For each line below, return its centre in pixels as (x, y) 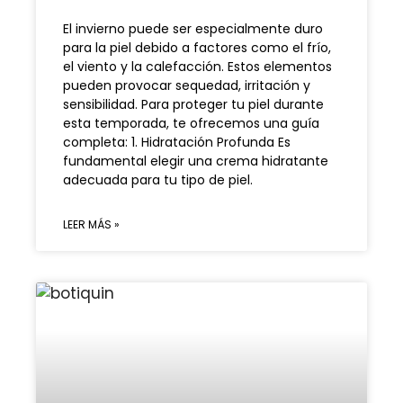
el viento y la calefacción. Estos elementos (197, 67)
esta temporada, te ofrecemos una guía (191, 124)
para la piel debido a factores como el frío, (197, 48)
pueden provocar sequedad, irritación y (187, 86)
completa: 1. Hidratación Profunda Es (177, 143)
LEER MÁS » (91, 225)
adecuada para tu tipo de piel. (158, 180)
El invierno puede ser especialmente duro (193, 29)
